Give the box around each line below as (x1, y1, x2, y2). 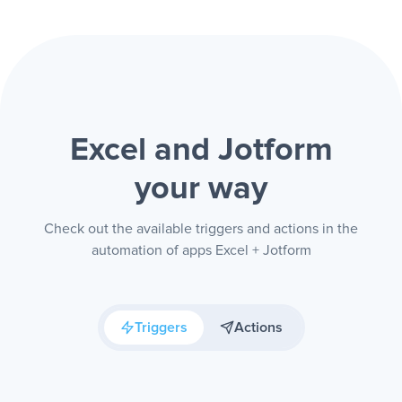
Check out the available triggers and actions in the (44, 222, 358, 236)
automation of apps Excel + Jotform (91, 243, 311, 258)
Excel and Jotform (69, 135, 333, 167)
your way (135, 173, 267, 205)
